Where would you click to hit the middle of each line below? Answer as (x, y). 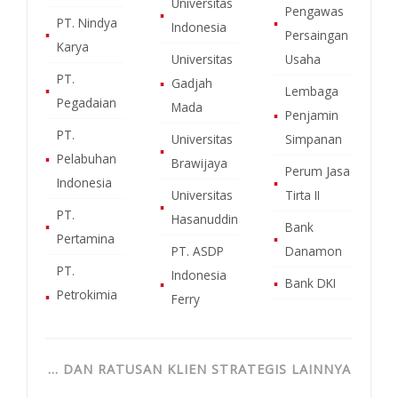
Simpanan (314, 139)
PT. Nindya (87, 22)
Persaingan (317, 35)
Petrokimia (87, 294)
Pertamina (86, 238)
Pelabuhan (87, 158)
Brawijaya (199, 163)
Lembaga (312, 91)
